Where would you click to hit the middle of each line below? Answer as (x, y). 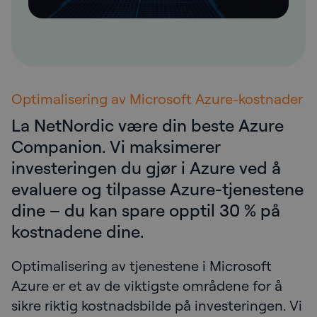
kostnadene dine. (79, 231)
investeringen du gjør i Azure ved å (146, 167)
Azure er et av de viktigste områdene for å (147, 285)
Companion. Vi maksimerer (116, 146)
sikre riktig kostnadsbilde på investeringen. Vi (157, 305)
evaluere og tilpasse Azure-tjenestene (157, 189)
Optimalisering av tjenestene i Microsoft (142, 265)
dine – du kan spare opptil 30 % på (146, 210)
